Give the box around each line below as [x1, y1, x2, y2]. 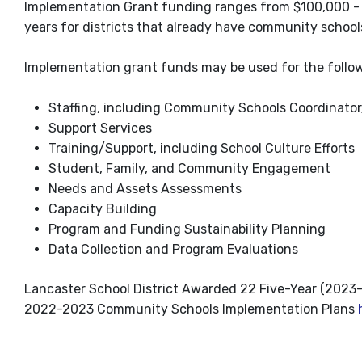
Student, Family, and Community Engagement [48, 161, 330, 177]
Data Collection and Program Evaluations [48, 242, 298, 258]
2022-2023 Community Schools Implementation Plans [24, 301, 358, 318]
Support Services [48, 120, 152, 137]
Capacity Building [48, 201, 157, 217]
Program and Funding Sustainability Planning [48, 221, 326, 238]
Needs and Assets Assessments [48, 181, 242, 197]
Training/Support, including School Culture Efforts [48, 141, 355, 157]
